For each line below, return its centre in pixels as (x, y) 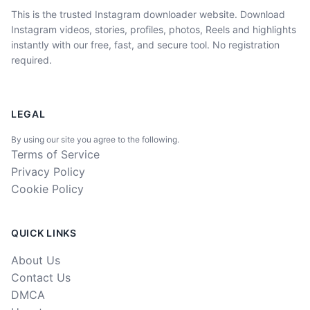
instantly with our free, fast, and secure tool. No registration (145, 45)
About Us (36, 261)
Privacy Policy (48, 172)
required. (31, 60)
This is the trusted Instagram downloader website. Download (148, 15)
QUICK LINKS (44, 233)
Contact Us (41, 278)
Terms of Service (55, 155)
